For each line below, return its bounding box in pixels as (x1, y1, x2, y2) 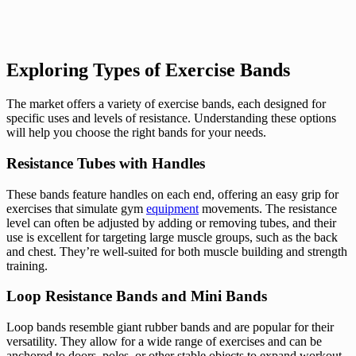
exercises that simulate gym (6, 201, 146, 215)
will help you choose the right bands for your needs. (6, 126, 266, 140)
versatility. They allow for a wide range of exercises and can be (6, 335, 322, 349)
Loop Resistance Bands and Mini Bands (6, 288, 267, 305)
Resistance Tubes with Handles (6, 154, 205, 172)
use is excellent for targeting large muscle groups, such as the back (6, 230, 338, 244)
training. (6, 258, 48, 273)
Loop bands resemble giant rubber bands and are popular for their (6, 320, 334, 335)
